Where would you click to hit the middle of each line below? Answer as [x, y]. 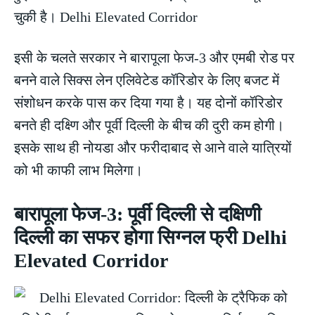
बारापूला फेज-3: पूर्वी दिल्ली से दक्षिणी [137, 214]
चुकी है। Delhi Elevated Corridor [106, 17]
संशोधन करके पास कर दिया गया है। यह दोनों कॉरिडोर [148, 103]
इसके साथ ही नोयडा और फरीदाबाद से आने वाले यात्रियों [153, 148]
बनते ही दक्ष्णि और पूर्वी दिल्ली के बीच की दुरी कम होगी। [149, 126]
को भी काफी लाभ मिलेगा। [78, 171]
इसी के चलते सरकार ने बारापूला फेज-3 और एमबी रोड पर [154, 58]
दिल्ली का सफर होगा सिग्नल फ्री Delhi [150, 238]
